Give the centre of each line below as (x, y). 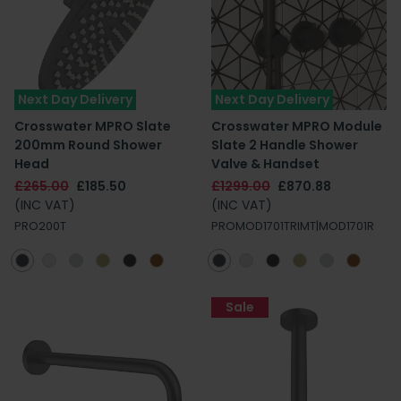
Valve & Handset (265, 164)
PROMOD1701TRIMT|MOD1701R (293, 226)
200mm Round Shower (88, 145)
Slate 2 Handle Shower (285, 145)
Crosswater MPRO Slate (93, 126)
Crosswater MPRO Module (297, 126)
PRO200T (40, 226)
